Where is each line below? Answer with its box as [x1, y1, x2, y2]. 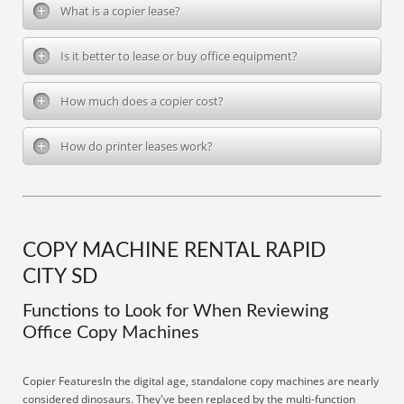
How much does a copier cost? [60, 93, 225, 109]
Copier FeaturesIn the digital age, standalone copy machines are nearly [23, 373, 380, 389]
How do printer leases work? [60, 138, 214, 154]
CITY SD [23, 267, 98, 287]
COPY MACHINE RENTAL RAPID [23, 241, 326, 261]
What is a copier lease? [60, 3, 181, 19]
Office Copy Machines [23, 324, 200, 342]
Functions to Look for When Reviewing [23, 302, 329, 320]
